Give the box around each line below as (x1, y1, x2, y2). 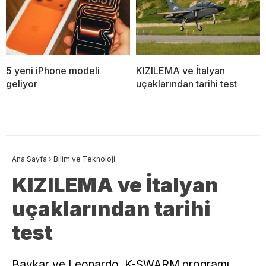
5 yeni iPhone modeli (6, 65, 100, 77)
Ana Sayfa (12, 154, 47, 164)
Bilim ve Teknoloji (53, 154, 115, 164)
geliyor (6, 78, 37, 90)
